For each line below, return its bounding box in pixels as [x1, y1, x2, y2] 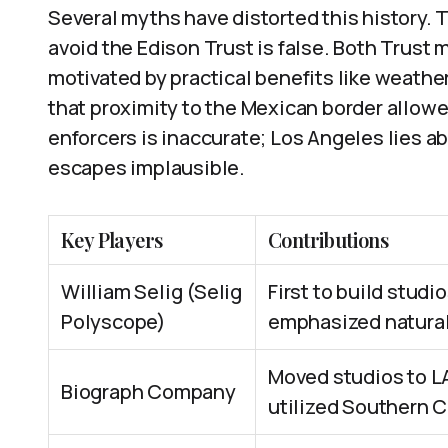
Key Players [61, 226, 163, 253]
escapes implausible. [48, 154, 246, 181]
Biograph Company [61, 378, 236, 405]
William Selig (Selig [61, 278, 243, 305]
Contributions [268, 226, 389, 253]
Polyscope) [61, 308, 167, 335]
